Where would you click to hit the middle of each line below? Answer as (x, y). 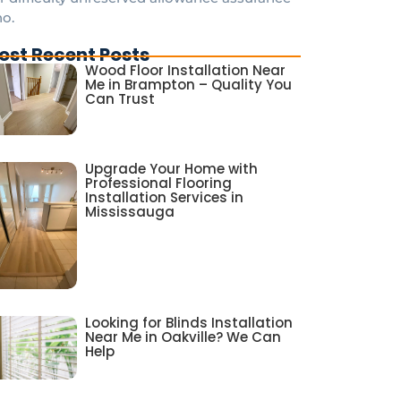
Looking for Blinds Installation (189, 322)
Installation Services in (165, 197)
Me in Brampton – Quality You (189, 84)
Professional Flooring (159, 183)
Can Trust (120, 98)
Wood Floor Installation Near (186, 70)
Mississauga (130, 211)
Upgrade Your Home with (172, 168)
